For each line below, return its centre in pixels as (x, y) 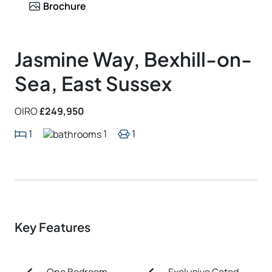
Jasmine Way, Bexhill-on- (133, 59)
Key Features (53, 226)
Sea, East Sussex (93, 83)
